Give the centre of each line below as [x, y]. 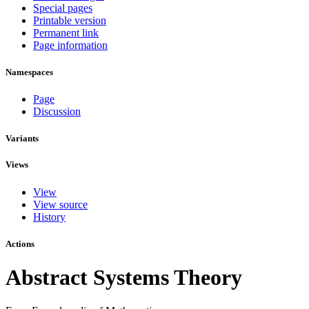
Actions [20, 243]
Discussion [57, 112]
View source [60, 204]
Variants [22, 139]
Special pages [63, 8]
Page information [70, 45]
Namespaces [29, 72]
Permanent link [66, 32]
